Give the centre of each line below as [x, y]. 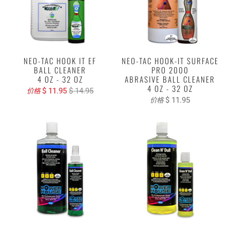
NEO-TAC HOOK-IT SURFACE [170, 60]
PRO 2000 [170, 70]
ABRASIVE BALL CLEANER [170, 79]
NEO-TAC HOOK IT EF [60, 60]
